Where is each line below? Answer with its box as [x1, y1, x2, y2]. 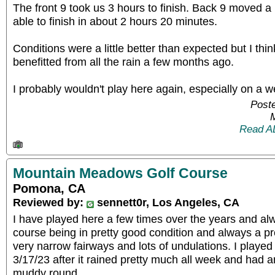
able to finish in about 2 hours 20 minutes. [13, 14, 217, 28]
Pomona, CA [13, 182, 85, 195]
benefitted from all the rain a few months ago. [13, 55, 234, 68]
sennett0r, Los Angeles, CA [94, 196, 239, 209]
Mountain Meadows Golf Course [13, 165, 228, 181]
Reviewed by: [13, 196, 87, 209]
